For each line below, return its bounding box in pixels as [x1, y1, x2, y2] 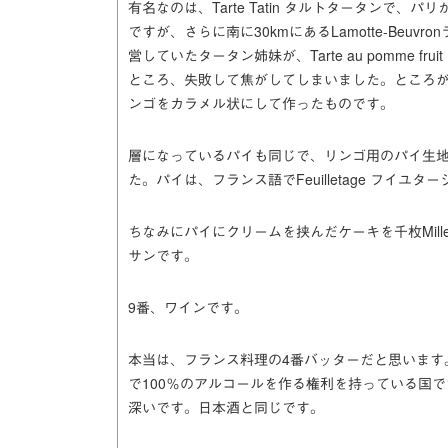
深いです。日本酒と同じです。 [128, 397, 324, 417]
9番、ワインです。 [128, 297, 248, 317]
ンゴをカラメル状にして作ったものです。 [128, 93, 394, 113]
